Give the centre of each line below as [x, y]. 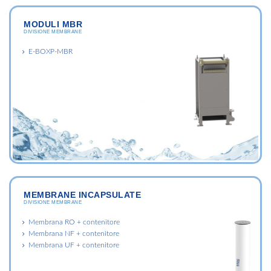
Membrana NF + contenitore [74, 233]
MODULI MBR [53, 24]
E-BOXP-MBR [51, 51]
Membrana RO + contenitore [74, 222]
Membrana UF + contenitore [74, 245]
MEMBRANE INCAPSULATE [82, 194]
